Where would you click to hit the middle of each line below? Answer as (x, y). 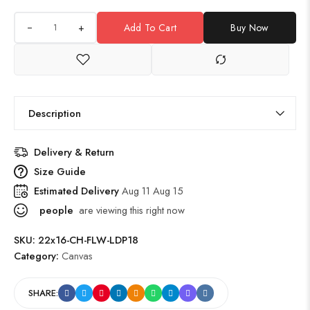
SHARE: (43, 293)
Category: (38, 256)
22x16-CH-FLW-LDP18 (88, 240)
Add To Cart (150, 28)
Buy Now (250, 28)
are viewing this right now (129, 210)
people (55, 210)
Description (55, 113)
